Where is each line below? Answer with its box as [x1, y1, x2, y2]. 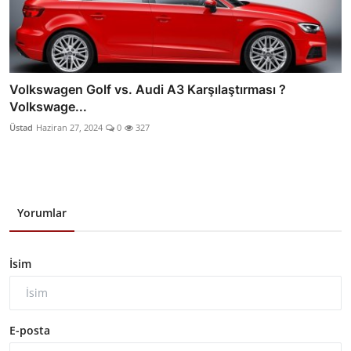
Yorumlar [17, 204, 67, 220]
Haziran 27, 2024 [36, 121, 103, 133]
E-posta [9, 322, 50, 338]
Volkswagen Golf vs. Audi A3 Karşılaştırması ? [9, 81, 286, 97]
